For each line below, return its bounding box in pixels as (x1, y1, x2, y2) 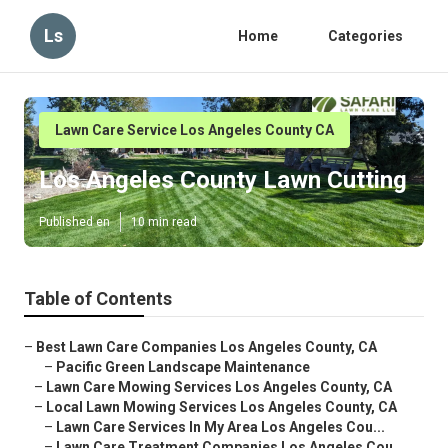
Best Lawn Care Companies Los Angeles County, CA (36, 339, 377, 356)
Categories (328, 28, 403, 44)
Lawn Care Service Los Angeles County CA (55, 122, 334, 138)
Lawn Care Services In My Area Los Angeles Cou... (56, 419, 385, 436)
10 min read (131, 215, 197, 230)
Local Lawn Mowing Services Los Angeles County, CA (46, 399, 397, 416)
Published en (39, 215, 110, 230)
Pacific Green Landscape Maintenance (56, 359, 310, 376)
